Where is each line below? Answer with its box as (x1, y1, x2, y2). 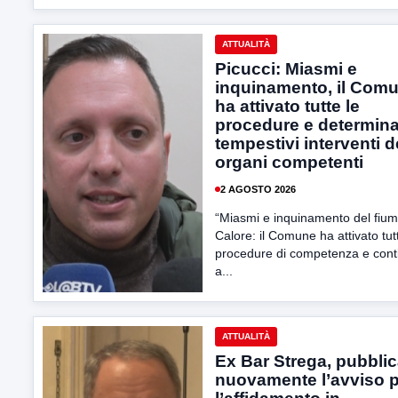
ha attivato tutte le (215, 97, 360, 115)
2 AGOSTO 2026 (220, 183, 296, 195)
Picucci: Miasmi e (215, 60, 357, 78)
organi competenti (215, 153, 368, 171)
